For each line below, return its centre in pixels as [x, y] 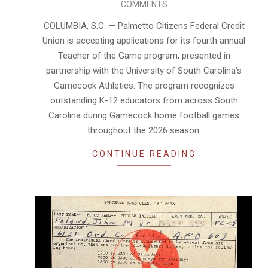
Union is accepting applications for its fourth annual [144, 40]
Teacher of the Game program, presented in [144, 55]
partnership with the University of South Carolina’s [144, 70]
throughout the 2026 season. [144, 130]
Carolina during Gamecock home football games [144, 115]
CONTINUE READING [144, 153]
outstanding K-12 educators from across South [144, 100]
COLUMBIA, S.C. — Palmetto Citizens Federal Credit [144, 25]
